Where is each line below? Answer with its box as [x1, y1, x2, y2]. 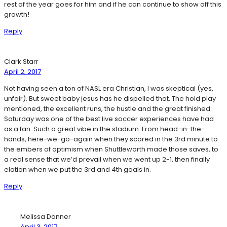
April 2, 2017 [4, 67, 41, 77]
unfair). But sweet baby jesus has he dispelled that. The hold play [4, 94, 216, 104]
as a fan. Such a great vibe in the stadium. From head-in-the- [4, 124, 205, 134]
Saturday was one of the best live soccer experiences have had [4, 114, 214, 124]
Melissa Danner [20, 212, 71, 222]
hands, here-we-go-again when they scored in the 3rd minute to [4, 134, 218, 144]
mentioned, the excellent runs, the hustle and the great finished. [4, 104, 212, 114]
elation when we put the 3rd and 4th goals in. [4, 165, 151, 175]
